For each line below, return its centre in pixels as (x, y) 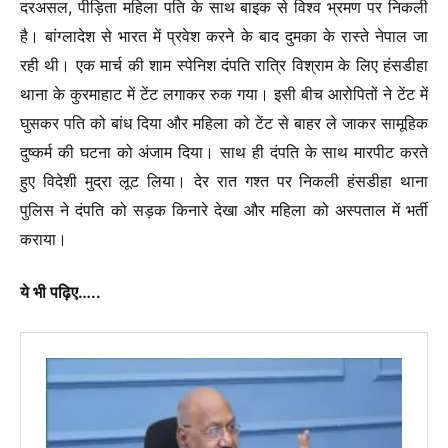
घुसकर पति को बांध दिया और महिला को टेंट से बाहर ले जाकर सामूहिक (224, 122)
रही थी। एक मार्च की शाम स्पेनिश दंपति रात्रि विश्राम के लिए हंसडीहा (224, 64)
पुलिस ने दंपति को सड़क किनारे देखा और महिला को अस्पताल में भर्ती (224, 209)
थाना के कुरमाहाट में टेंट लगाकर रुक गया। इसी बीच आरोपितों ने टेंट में (224, 93)
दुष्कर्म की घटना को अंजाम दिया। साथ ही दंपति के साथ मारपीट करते (224, 151)
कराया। (43, 238)
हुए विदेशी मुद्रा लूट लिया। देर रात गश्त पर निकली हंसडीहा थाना (224, 180)
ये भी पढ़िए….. (60, 292)
